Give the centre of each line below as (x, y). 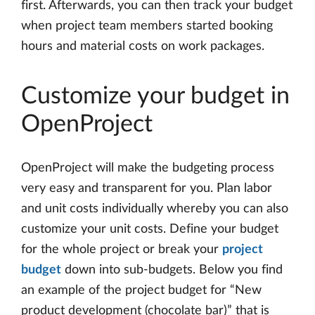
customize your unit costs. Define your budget (150, 230)
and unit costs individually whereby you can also (155, 209)
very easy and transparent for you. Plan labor (147, 189)
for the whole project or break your (122, 250)
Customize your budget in (155, 97)
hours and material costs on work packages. (143, 47)
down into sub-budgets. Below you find (172, 270)
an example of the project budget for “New (141, 291)
